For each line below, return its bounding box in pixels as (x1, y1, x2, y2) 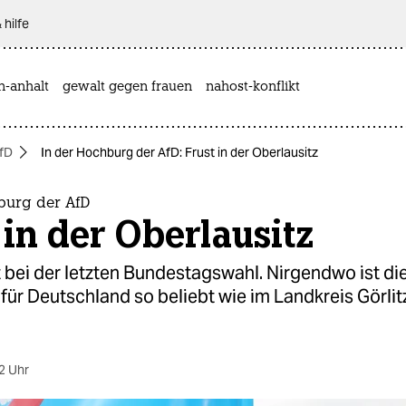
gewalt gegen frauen (63, 80, 192, 94)
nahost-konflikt (206, 80, 300, 94)
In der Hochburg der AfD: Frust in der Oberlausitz (41, 144, 318, 160)
